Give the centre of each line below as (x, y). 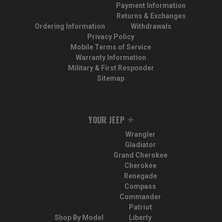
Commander (140, 197)
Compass (140, 187)
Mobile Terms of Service (111, 47)
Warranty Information (111, 58)
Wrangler (140, 135)
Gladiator (140, 145)
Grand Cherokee (140, 155)
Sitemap (111, 79)
